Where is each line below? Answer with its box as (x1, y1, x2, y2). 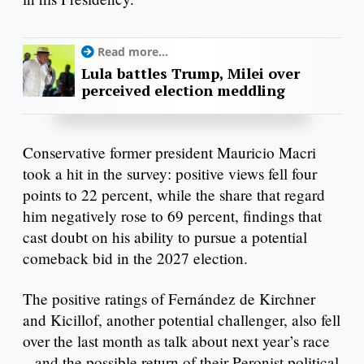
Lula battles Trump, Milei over (81, 63, 300, 84)
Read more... (97, 44, 168, 60)
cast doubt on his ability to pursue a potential (23, 227, 307, 248)
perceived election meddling (81, 80, 285, 101)
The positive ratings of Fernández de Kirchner (23, 288, 315, 309)
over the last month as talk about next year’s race (23, 330, 330, 351)
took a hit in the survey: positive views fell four (23, 163, 317, 184)
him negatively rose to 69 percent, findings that (23, 206, 322, 227)
